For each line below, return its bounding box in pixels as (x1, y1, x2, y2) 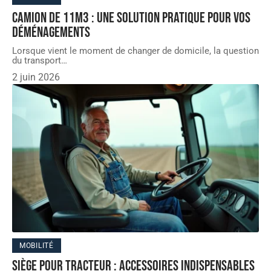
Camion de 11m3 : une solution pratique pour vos (12, 9, 250, 27)
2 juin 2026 (12, 71, 60, 83)
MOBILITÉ (19, 241, 54, 250)
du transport (12, 55, 61, 67)
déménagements (12, 24, 90, 42)
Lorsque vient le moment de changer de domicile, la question (12, 45, 259, 57)
